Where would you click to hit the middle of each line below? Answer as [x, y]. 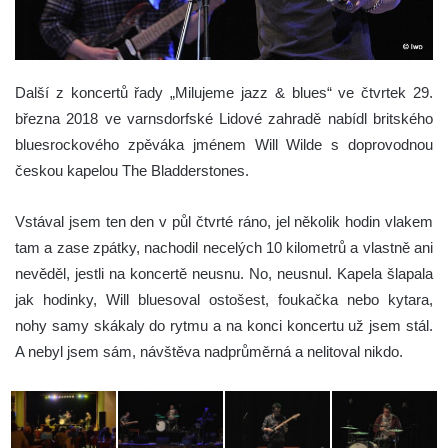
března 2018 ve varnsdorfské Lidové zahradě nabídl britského [224, 118]
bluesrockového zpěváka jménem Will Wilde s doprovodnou [224, 144]
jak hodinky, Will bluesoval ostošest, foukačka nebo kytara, [224, 299]
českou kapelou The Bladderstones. [132, 170]
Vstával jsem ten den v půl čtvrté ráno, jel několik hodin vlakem [224, 221]
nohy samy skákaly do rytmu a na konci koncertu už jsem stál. [224, 325]
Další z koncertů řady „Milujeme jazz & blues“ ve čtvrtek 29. [224, 92]
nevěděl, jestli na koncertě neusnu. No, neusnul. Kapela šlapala [224, 273]
